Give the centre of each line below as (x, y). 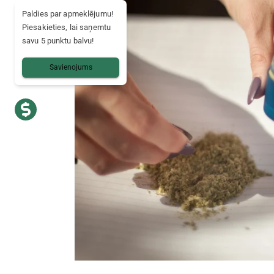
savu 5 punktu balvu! (58, 41)
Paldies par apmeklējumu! (68, 14)
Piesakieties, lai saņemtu (67, 27)
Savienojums (71, 67)
